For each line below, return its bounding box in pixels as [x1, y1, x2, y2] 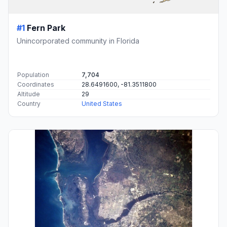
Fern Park [27, 22, 65, 33]
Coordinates [17, 80, 54, 88]
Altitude [17, 90, 40, 98]
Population [17, 70, 49, 79]
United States [82, 99, 122, 107]
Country [17, 99, 41, 107]
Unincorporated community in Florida [17, 36, 139, 45]
